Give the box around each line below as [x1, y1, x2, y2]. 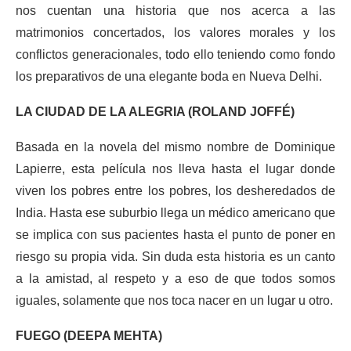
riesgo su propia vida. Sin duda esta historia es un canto [16, 250, 335, 263]
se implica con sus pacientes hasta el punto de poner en [16, 228, 335, 241]
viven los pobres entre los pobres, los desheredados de [16, 184, 335, 197]
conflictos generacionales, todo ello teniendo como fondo [16, 48, 335, 61]
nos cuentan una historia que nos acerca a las [16, 4, 335, 17]
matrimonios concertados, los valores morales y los [16, 26, 335, 39]
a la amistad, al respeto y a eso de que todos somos [16, 272, 335, 285]
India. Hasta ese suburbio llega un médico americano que [16, 206, 335, 219]
